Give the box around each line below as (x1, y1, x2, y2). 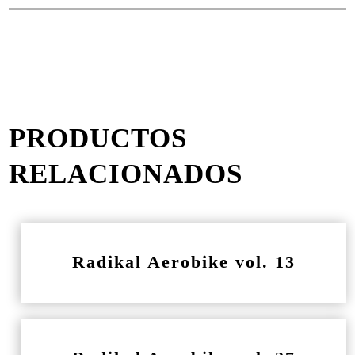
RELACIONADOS (9, 158, 243, 189)
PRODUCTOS (9, 123, 188, 154)
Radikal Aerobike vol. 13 (71, 252, 296, 272)
